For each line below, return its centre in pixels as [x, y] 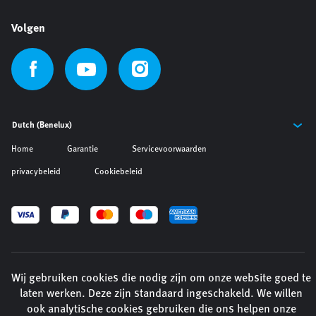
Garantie [83, 150]
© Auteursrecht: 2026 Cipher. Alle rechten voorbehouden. [119, 270]
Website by [33, 287]
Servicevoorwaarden [169, 150]
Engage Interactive [88, 287]
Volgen [28, 29]
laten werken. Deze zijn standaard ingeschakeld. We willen [161, 294]
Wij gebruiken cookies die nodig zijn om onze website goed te [161, 279]
